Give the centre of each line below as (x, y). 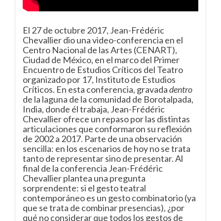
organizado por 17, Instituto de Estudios (99, 79)
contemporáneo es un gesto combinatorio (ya (109, 198)
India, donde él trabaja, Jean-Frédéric (94, 109)
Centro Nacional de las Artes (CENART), (100, 50)
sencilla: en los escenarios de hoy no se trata (107, 148)
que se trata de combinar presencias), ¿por (104, 208)
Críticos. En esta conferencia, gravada (96, 89)
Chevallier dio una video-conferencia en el (103, 40)
